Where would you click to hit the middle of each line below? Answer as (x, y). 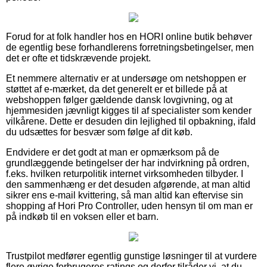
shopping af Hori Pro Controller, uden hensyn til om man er (129, 206)
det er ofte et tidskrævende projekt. (78, 58)
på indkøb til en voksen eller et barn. (82, 216)
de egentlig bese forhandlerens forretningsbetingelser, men (130, 47)
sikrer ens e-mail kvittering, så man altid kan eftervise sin (125, 195)
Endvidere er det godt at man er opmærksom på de (113, 152)
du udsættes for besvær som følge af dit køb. (99, 132)
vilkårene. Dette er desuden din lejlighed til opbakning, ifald (131, 121)
